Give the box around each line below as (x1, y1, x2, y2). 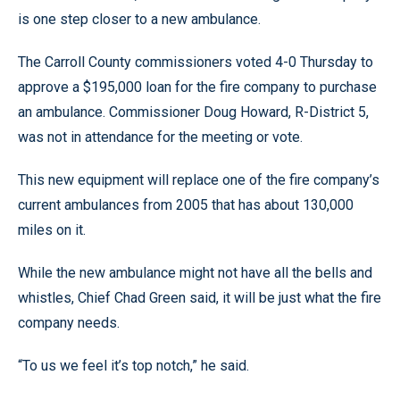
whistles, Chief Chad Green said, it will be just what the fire (18, 289, 381, 306)
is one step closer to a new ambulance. (18, 11, 261, 28)
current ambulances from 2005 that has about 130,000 (18, 196, 354, 213)
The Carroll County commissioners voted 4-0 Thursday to (18, 54, 373, 71)
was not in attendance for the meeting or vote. (18, 129, 303, 146)
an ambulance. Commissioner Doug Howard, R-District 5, (18, 104, 369, 121)
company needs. (18, 314, 120, 331)
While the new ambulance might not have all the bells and (18, 264, 372, 281)
